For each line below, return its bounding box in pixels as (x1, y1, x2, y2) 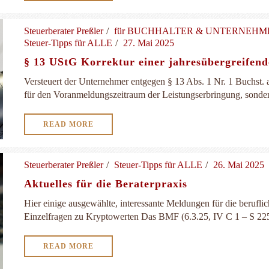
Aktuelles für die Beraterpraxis (24, 178, 187, 190)
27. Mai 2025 (123, 38, 174, 48)
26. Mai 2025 (213, 160, 264, 170)
